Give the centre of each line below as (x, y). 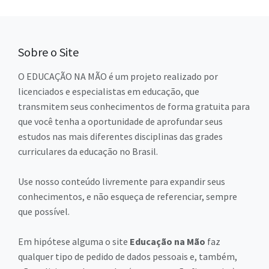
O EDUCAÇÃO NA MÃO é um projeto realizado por (118, 77)
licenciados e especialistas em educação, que (109, 92)
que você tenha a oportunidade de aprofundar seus (120, 122)
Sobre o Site (48, 52)
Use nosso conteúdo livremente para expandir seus (122, 182)
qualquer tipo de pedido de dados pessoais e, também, (128, 257)
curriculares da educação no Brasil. (88, 152)
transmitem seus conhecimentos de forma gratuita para (134, 107)
